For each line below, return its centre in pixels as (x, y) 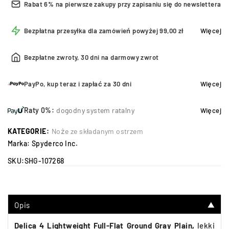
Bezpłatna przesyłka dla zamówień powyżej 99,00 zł (104, 31)
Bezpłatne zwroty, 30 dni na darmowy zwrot (91, 57)
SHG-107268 (44, 161)
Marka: (20, 143)
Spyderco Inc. (55, 143)
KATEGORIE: (28, 131)
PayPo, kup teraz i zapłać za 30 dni (78, 84)
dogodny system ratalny (96, 110)
